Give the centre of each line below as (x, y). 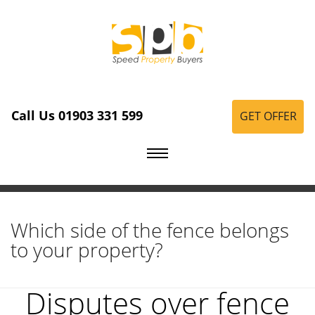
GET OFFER (268, 116)
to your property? (87, 249)
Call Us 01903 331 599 (77, 116)
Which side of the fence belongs (150, 230)
